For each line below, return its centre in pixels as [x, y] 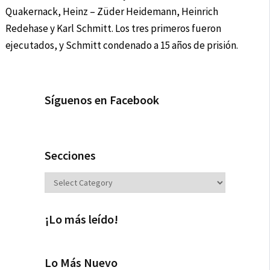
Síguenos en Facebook [102, 100]
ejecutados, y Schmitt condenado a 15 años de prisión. [121, 46]
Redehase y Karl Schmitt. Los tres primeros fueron [113, 29]
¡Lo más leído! [81, 219]
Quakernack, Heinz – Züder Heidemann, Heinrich [111, 12]
